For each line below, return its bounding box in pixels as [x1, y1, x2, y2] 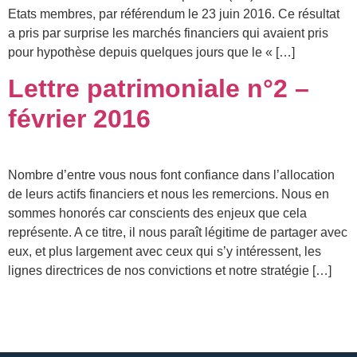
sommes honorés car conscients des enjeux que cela [8, 206, 307, 221]
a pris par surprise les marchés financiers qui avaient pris [8, 25, 328, 40]
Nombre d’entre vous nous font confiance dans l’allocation [8, 168, 335, 182]
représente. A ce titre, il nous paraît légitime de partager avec [8, 226, 347, 240]
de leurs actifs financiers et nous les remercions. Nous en [8, 187, 329, 202]
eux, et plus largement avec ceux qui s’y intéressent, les [8, 245, 321, 259]
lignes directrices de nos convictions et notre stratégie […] [8, 264, 331, 278]
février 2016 [8, 104, 151, 134]
